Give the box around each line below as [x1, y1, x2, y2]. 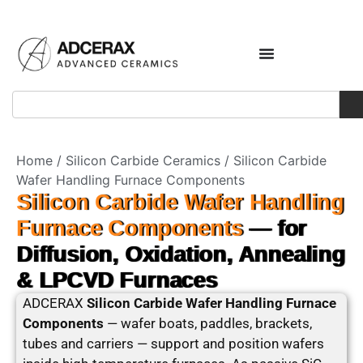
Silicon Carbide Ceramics [66, 152, 220, 169]
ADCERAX [23, 295, 87, 311]
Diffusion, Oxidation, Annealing [16, 242, 345, 267]
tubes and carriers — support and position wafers [23, 335, 324, 352]
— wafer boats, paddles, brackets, [104, 315, 312, 331]
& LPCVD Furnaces [16, 268, 217, 293]
